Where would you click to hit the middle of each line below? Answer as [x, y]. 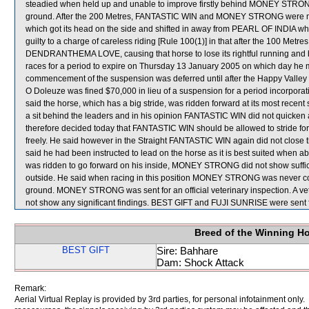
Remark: [30, 288]
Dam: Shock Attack [200, 262]
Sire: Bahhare [187, 251]
